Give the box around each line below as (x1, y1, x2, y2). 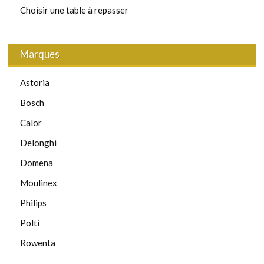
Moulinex (20, 177, 57, 188)
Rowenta (20, 237, 55, 248)
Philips (20, 197, 47, 208)
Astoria (20, 77, 49, 88)
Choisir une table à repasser (20, 4, 128, 15)
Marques (20, 47, 60, 60)
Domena (20, 157, 53, 168)
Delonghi (20, 137, 57, 148)
